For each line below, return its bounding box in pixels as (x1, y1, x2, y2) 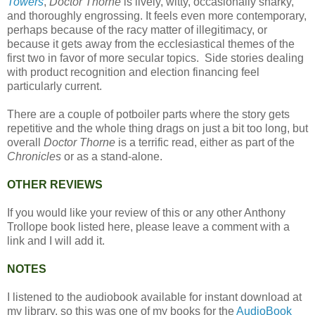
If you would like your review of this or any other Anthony (7, 206, 285, 219)
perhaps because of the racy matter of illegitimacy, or (7, 23, 267, 36)
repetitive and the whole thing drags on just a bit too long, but (7, 122, 308, 134)
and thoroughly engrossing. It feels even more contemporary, (7, 9, 307, 22)
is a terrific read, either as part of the (115, 136, 295, 148)
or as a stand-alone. (64, 150, 162, 162)
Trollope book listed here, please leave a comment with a (7, 220, 290, 233)
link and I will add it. (7, 234, 105, 247)
